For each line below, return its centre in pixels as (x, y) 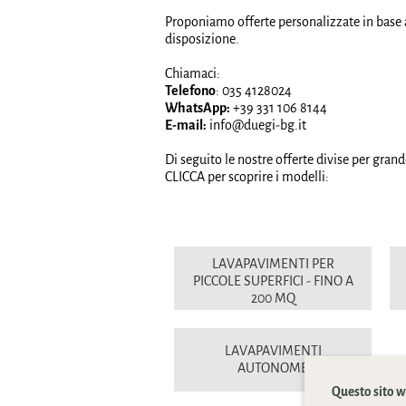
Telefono (190, 91)
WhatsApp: (198, 108)
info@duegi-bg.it (256, 126)
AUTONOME (273, 368)
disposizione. (202, 39)
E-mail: (186, 126)
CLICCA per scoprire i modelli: (247, 177)
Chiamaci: (193, 74)
